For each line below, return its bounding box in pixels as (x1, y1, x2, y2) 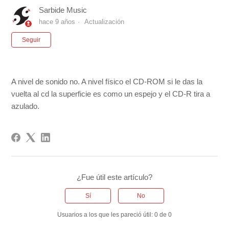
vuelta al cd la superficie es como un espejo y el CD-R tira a (11, 89, 211, 99)
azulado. (11, 102, 40, 111)
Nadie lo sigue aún (51, 33, 113, 42)
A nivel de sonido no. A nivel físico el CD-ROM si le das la (11, 77, 203, 86)
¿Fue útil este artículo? (77, 173, 152, 182)
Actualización (84, 18, 125, 26)
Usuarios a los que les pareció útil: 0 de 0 (57, 211, 172, 219)
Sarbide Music (39, 6, 87, 15)
